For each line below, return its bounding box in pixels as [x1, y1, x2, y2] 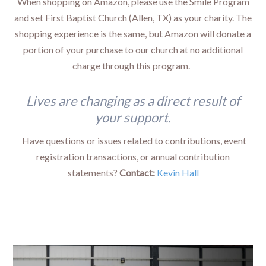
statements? [67, 166, 119, 178]
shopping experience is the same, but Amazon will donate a [15, 27, 251, 39]
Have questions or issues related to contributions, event [21, 134, 246, 146]
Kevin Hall [156, 166, 199, 178]
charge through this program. [72, 59, 194, 71]
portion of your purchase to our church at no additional [23, 43, 243, 55]
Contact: [119, 166, 155, 178]
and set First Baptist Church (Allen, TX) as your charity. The [14, 11, 252, 23]
